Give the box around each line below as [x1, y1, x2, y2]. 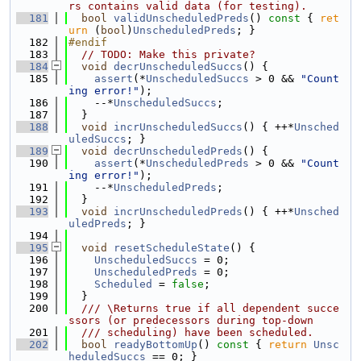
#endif [68, 36, 107, 48]
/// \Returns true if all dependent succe [68, 302, 339, 314]
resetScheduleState [114, 242, 230, 254]
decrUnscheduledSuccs [114, 60, 243, 73]
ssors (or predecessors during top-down [68, 314, 313, 326]
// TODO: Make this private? [81, 48, 255, 60]
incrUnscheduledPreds [114, 205, 243, 218]
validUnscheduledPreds [114, 12, 249, 24]
